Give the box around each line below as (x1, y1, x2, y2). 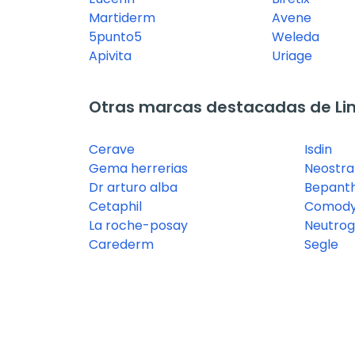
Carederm (89, 235, 154, 254)
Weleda (272, 28, 320, 47)
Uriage (272, 47, 313, 66)
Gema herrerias (89, 159, 188, 178)
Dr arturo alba (89, 178, 177, 197)
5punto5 (89, 28, 142, 47)
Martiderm (89, 9, 155, 28)
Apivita (89, 47, 132, 66)
